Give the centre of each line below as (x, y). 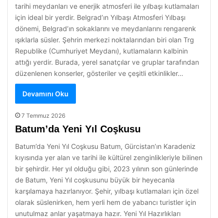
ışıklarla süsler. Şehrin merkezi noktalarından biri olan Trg (105, 40)
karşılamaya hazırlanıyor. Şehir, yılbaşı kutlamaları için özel (107, 191)
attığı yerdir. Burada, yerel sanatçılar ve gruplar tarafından (107, 62)
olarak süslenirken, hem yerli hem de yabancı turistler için (106, 202)
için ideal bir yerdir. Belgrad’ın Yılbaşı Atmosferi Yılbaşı (100, 17)
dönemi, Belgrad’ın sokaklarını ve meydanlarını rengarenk (106, 28)
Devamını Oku (45, 94)
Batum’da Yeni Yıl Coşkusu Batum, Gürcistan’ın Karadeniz (105, 146)
